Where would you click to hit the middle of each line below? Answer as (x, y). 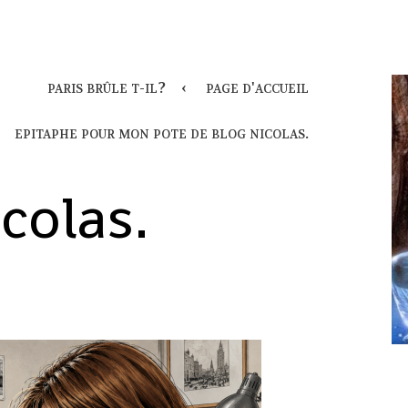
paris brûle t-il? (107, 87)
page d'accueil (258, 87)
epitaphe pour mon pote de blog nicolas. (162, 134)
